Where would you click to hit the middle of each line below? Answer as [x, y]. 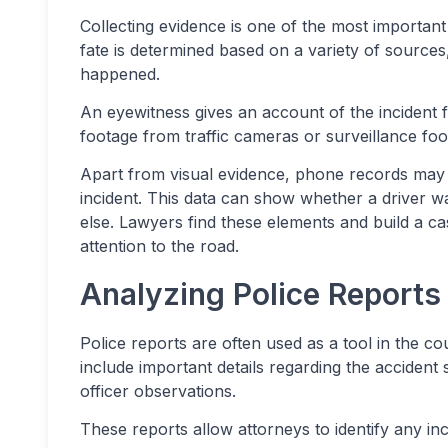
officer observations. [158, 391]
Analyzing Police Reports [260, 294]
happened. [120, 74]
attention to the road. [159, 246]
